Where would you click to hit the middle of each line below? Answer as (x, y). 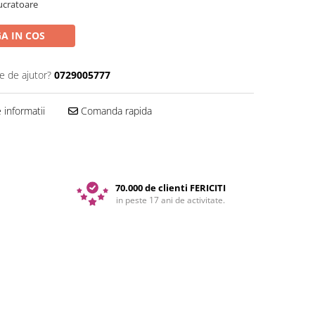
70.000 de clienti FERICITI (170, 187)
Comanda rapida (115, 110)
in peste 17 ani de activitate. (170, 200)
